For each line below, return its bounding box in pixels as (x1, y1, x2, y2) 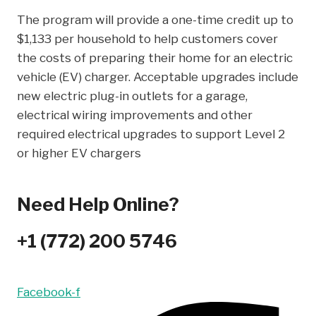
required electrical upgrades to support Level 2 (17, 126, 285, 141)
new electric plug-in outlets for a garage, (17, 88, 248, 103)
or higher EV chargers (17, 145, 141, 160)
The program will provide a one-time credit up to (17, 12, 293, 27)
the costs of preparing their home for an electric (17, 50, 293, 65)
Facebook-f (17, 284, 80, 299)
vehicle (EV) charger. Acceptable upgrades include (17, 69, 298, 84)
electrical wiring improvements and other (17, 107, 253, 122)
